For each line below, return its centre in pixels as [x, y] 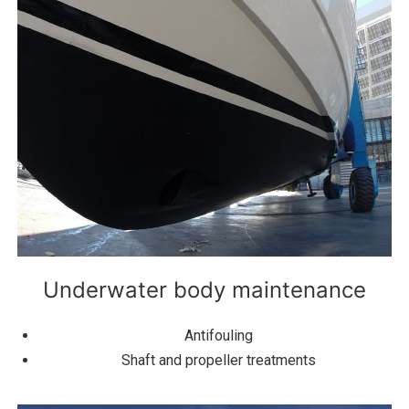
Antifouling [218, 336]
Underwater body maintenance [204, 290]
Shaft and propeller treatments [218, 361]
